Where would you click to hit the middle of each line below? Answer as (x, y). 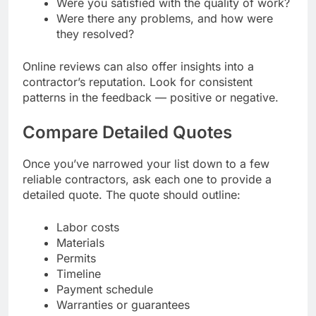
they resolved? (95, 34)
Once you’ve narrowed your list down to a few (146, 164)
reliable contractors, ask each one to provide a (147, 180)
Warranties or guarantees (123, 305)
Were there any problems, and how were (165, 18)
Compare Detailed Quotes (127, 132)
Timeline (79, 274)
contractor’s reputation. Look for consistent (138, 81)
